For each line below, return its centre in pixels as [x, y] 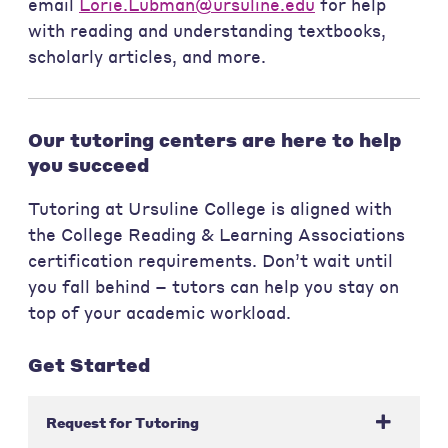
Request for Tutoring [122, 422]
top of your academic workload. [164, 313]
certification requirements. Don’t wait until [210, 261]
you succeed [88, 165]
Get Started [89, 364]
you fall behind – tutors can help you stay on [213, 287]
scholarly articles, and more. [147, 57]
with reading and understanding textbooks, [207, 31]
